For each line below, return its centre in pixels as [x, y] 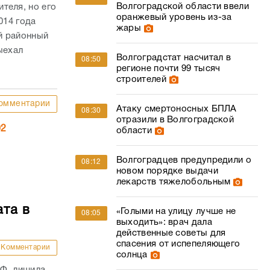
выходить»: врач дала [164, 222]
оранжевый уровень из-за [174, 17]
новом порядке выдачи [167, 171]
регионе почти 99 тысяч [168, 69]
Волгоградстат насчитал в [174, 58]
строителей [141, 80]
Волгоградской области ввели [182, 7]
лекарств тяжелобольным [173, 182]
